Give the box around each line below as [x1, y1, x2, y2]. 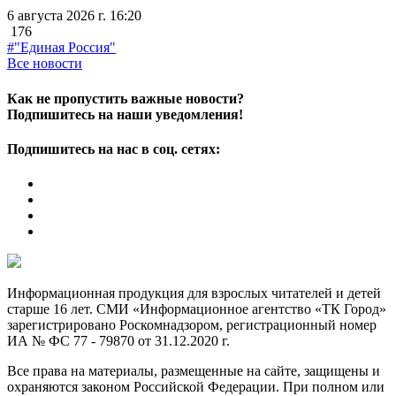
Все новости [7, 56, 82, 72]
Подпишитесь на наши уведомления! [7, 106, 243, 122]
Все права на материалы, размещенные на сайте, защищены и [7, 363, 380, 379]
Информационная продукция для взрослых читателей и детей [7, 286, 381, 301]
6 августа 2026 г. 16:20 [7, 8, 141, 24]
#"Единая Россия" [7, 40, 116, 56]
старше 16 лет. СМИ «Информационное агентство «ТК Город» [7, 301, 386, 317]
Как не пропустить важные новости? [7, 90, 244, 106]
